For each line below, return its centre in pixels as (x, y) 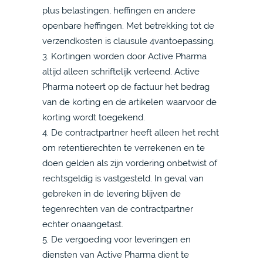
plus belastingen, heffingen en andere (119, 10)
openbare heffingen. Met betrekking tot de (128, 26)
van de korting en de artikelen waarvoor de (129, 102)
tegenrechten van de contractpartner (118, 209)
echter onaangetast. (83, 224)
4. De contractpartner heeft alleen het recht (131, 132)
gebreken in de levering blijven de (112, 193)
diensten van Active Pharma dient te (116, 254)
